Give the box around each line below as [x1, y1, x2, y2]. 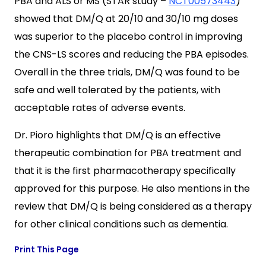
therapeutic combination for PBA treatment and [14, 146, 241, 160]
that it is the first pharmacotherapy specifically [14, 164, 236, 178]
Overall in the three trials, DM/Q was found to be [14, 65, 240, 80]
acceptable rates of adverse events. [14, 101, 185, 115]
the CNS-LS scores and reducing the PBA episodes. [14, 47, 249, 62]
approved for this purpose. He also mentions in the [14, 182, 250, 196]
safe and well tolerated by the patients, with [14, 83, 220, 97]
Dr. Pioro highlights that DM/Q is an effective [14, 128, 221, 142]
